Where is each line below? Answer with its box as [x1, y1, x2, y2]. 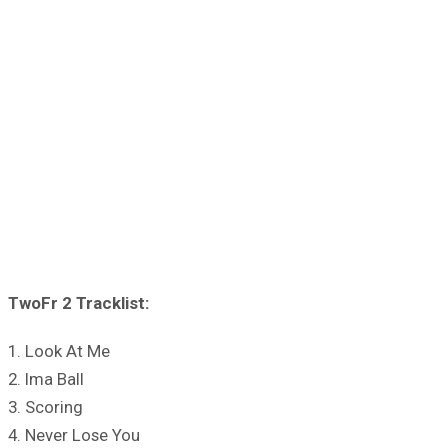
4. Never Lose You [8, 424, 140, 445]
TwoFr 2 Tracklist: [8, 292, 149, 313]
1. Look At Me [8, 340, 110, 361]
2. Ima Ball [8, 368, 84, 389]
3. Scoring [8, 396, 83, 417]
